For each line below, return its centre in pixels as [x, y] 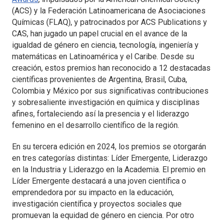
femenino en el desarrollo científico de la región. [96, 125]
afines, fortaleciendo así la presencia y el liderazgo [101, 114]
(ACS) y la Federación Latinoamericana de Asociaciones [109, 11]
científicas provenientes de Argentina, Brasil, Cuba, [100, 80]
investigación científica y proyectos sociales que [97, 204]
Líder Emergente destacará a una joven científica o [99, 181]
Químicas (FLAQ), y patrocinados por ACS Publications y [110, 22]
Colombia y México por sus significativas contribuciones [110, 91]
